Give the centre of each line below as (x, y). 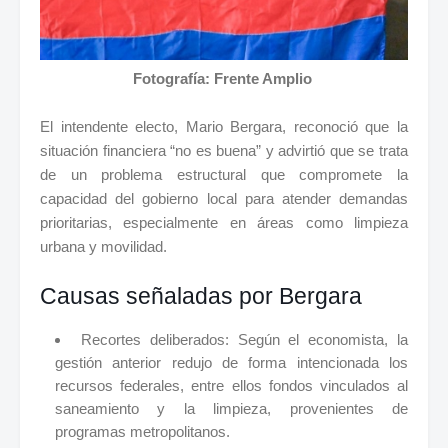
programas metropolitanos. (142, 432)
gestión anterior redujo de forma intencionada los (231, 363)
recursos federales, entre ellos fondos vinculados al (231, 386)
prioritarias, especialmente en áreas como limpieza (224, 223)
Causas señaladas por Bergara (201, 296)
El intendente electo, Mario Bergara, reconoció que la (224, 127)
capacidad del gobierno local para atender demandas (224, 199)
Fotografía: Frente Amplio (224, 79)
